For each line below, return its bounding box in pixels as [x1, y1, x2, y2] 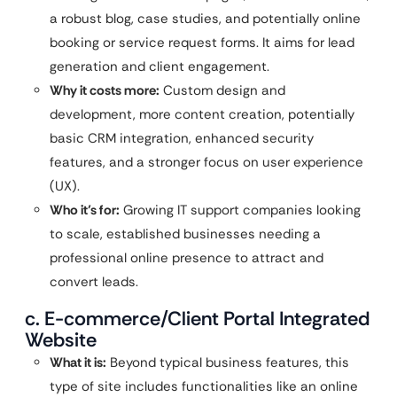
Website [25, 327, 97, 353]
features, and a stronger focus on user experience [50, 153, 363, 171]
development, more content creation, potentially [50, 105, 354, 123]
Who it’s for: [50, 201, 120, 219]
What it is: [50, 354, 106, 371]
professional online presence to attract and [50, 249, 323, 267]
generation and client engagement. [50, 58, 269, 75]
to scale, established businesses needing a [50, 225, 321, 243]
